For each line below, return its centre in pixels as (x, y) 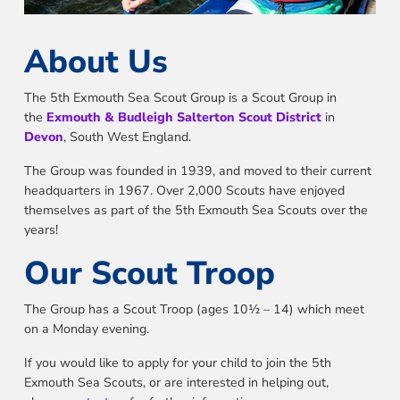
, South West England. (127, 137)
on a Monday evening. (86, 329)
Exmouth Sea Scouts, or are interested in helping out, (176, 383)
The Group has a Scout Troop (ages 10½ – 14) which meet (194, 310)
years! (41, 230)
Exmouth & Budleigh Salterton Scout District (183, 118)
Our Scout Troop (149, 274)
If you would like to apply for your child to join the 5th (177, 363)
